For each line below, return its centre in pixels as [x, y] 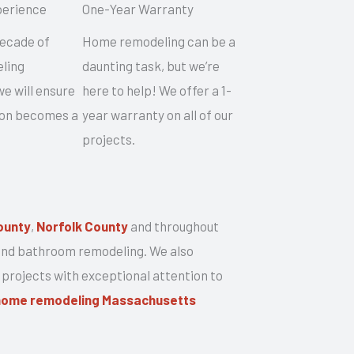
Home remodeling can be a [158, 41]
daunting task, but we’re [151, 66]
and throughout [173, 226]
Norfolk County [82, 226]
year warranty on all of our [157, 115]
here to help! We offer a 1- [156, 90]
